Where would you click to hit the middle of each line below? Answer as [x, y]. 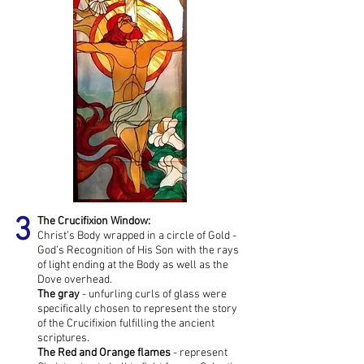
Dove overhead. [75, 280]
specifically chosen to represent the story [137, 309]
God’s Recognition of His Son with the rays [138, 251]
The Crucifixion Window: [94, 221]
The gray [58, 295]
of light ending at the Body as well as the [133, 265]
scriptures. [63, 338]
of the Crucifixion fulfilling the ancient [126, 324]
